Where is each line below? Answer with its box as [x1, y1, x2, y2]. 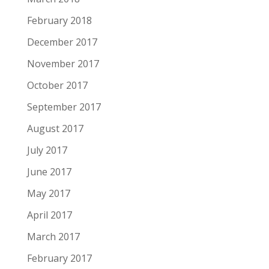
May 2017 [26, 186, 70, 200]
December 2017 [26, 35, 97, 49]
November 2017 [26, 56, 99, 70]
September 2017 [26, 100, 101, 113]
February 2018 [26, 13, 92, 27]
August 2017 [26, 121, 83, 135]
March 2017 [26, 229, 80, 243]
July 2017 [26, 143, 67, 157]
